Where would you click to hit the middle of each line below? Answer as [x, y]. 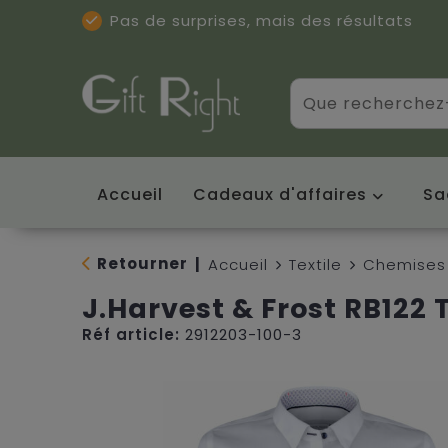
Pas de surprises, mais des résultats [261, 20]
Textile [315, 264]
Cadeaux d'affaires [279, 194]
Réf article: [130, 334]
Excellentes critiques [235, 61]
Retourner [142, 263]
